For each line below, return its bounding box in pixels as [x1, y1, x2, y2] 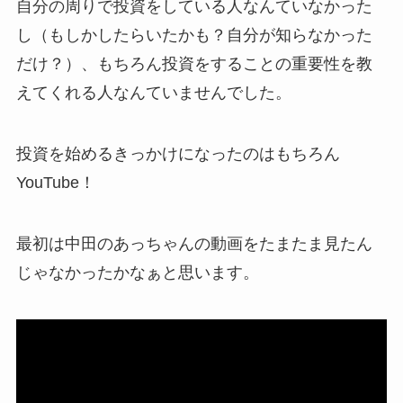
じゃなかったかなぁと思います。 [15, 263, 259, 282]
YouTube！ [15, 174, 95, 193]
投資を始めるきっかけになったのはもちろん [15, 145, 340, 164]
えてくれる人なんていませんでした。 [15, 84, 291, 103]
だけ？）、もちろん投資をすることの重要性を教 [15, 55, 372, 74]
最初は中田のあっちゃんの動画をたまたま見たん [15, 234, 372, 253]
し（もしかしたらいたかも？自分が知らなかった [15, 26, 372, 45]
